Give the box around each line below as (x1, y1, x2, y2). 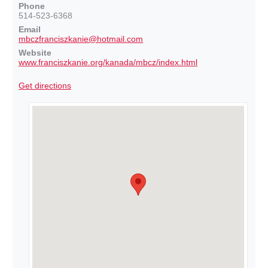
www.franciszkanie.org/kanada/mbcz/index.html (19, 57, 197, 67)
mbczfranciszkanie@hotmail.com (19, 34, 143, 44)
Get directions (19, 81, 71, 90)
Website (19, 48, 51, 57)
